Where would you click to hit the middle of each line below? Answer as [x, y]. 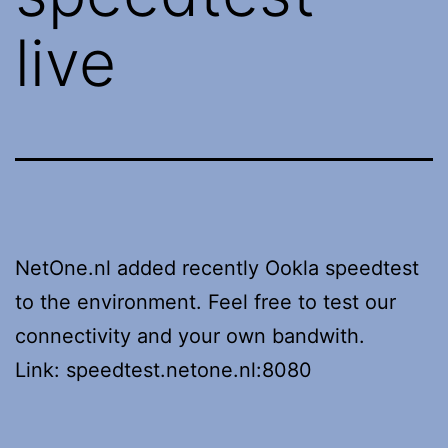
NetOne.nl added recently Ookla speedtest [217, 267]
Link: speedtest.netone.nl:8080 [163, 369]
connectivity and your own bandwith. [190, 335]
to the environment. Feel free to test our [205, 301]
